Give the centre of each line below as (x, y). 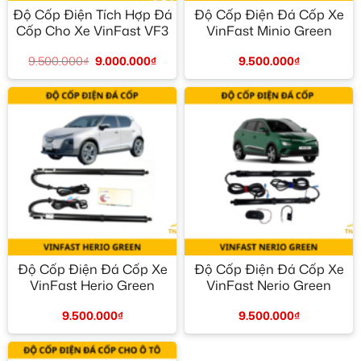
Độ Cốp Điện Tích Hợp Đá (92, 14)
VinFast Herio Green (92, 285)
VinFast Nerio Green (269, 285)
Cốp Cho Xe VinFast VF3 (92, 30)
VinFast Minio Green (269, 30)
